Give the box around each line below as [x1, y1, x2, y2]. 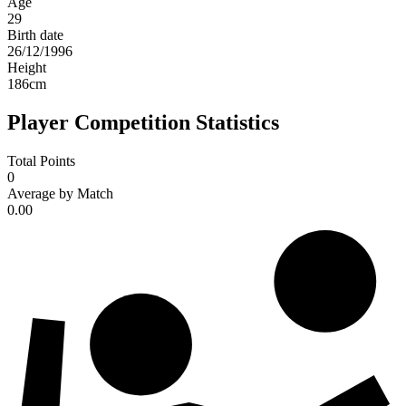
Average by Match [7, 186, 113, 202]
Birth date [7, 27, 63, 43]
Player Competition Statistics [7, 111, 279, 135]
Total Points [7, 153, 75, 169]
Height [7, 60, 46, 76]
